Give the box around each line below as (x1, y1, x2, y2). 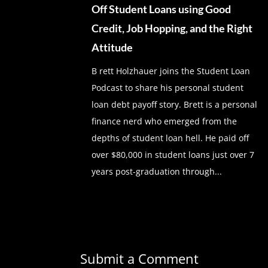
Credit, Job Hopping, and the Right (92, 21, 253, 35)
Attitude (92, 40, 133, 54)
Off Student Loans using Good (92, 2, 232, 16)
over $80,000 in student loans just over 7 (92, 148, 255, 160)
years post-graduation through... (92, 165, 223, 177)
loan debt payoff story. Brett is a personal (92, 98, 258, 110)
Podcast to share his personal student (92, 81, 244, 93)
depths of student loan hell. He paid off (92, 132, 249, 144)
